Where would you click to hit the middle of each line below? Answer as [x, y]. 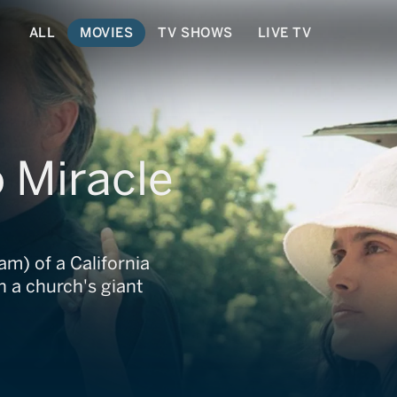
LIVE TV [284, 32]
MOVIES [107, 32]
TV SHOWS [195, 32]
